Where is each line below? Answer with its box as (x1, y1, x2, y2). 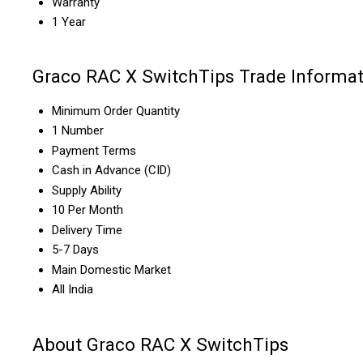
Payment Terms (52, 143, 136, 159)
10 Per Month (52, 203, 123, 218)
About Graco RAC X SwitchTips (32, 333, 288, 355)
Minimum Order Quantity (52, 104, 180, 119)
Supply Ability (52, 183, 122, 199)
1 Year (52, 14, 86, 29)
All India (52, 282, 93, 297)
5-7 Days (52, 242, 99, 258)
